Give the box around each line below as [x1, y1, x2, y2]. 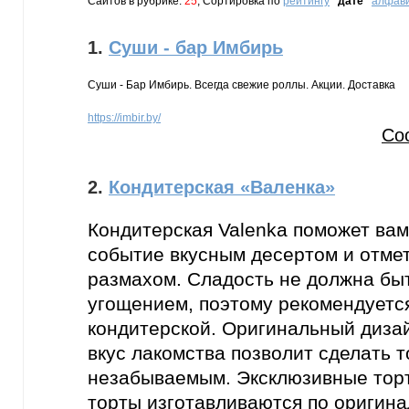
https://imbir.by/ [88, 111, 161, 124]
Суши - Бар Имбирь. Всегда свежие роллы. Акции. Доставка [88, 79, 395, 91]
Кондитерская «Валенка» [109, 177, 335, 197]
